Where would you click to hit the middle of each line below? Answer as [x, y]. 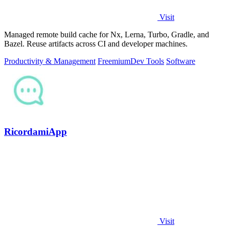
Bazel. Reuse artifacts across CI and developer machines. [96, 43]
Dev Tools [147, 61]
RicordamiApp [36, 132]
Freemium [114, 61]
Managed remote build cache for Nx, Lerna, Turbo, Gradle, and [107, 34]
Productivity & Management [50, 61]
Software [181, 61]
